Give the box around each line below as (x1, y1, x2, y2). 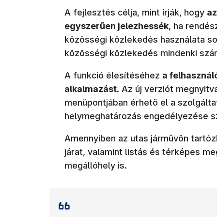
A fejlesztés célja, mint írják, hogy (64, 7, 207, 17)
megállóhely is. (64, 160, 127, 170)
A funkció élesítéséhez (64, 70, 162, 80)
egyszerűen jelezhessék (64, 20, 169, 31)
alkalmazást (64, 83, 117, 94)
